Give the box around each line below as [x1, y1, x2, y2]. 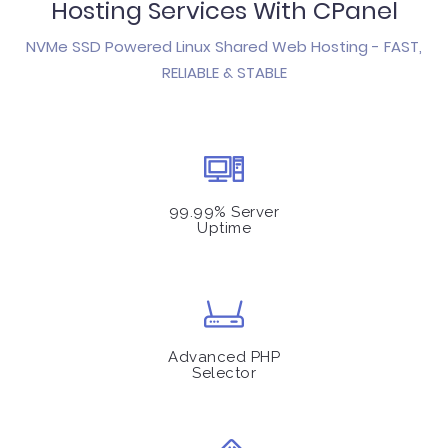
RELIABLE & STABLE [161, 62, 287, 83]
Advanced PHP [168, 348, 280, 366]
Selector [192, 364, 256, 382]
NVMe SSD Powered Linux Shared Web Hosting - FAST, [26, 36, 422, 57]
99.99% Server [168, 203, 280, 221]
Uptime [197, 219, 251, 237]
